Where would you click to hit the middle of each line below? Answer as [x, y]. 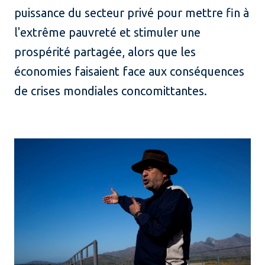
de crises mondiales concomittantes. [112, 91]
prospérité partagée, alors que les [105, 51]
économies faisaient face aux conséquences [129, 71]
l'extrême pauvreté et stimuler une [107, 32]
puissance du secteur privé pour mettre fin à [132, 12]
